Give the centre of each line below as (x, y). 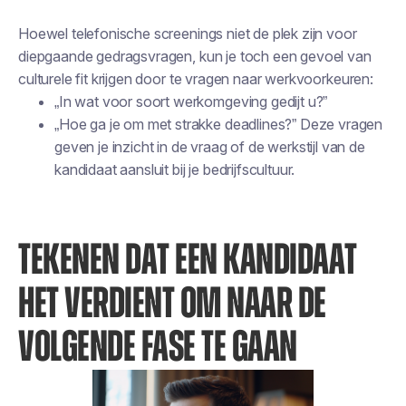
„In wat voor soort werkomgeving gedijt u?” (191, 101)
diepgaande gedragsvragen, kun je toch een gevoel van (195, 56)
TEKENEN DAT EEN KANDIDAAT (188, 261)
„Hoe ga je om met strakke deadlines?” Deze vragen (219, 124)
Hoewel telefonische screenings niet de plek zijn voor (188, 34)
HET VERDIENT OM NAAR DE (172, 304)
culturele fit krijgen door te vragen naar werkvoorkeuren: (196, 79)
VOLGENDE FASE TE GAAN (158, 348)
